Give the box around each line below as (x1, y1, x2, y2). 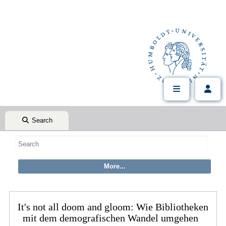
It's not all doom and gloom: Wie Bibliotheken (17, 201, 208, 212)
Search (29, 117, 52, 124)
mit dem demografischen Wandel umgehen (22, 212, 203, 223)
